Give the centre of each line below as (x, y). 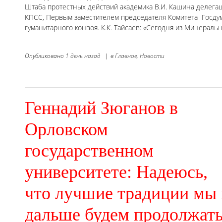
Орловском (66, 129)
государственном (89, 150)
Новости (152, 55)
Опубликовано (45, 55)
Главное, (127, 55)
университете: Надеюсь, (116, 172)
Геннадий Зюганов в (101, 108)
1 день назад (83, 55)
